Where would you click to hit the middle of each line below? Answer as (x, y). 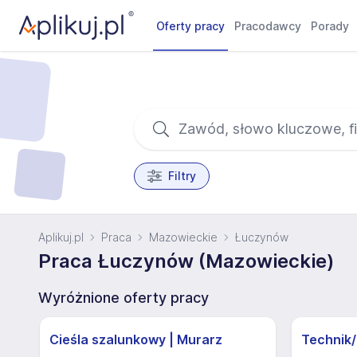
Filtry (182, 176)
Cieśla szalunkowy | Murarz (136, 339)
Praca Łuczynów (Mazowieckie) (186, 261)
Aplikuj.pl (61, 237)
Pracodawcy (268, 26)
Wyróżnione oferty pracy (124, 298)
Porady (330, 26)
